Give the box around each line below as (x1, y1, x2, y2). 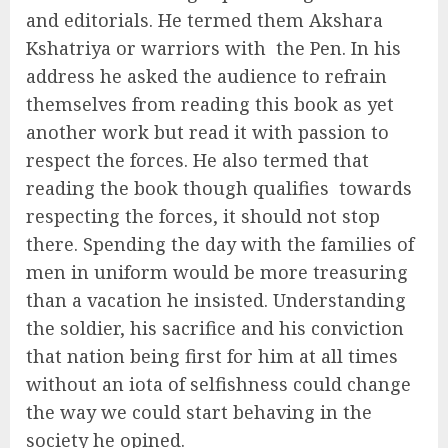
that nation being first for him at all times (26, 343, 398, 368)
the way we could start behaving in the (26, 399, 372, 424)
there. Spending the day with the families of (26, 231, 414, 256)
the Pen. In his (276, 35, 401, 60)
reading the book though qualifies (26, 175, 329, 200)
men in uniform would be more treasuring (26, 259, 408, 284)
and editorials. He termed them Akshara (26, 7, 383, 32)
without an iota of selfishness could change (26, 371, 411, 396)
